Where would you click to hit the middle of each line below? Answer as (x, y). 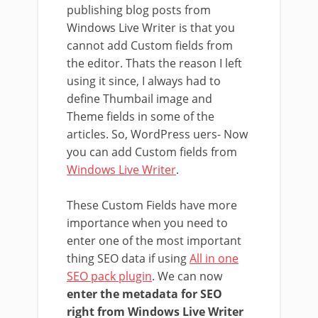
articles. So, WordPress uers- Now (157, 134)
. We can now (187, 276)
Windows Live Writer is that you (151, 28)
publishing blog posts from (139, 10)
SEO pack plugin (109, 276)
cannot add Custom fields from (150, 45)
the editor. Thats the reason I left (154, 63)
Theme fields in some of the (141, 116)
